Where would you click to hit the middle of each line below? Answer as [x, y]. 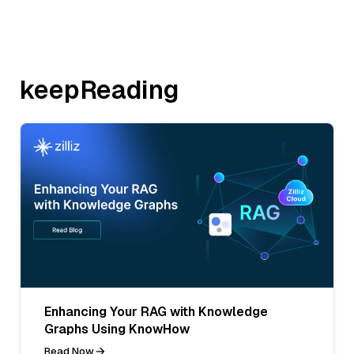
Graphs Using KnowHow [117, 329]
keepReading [100, 90]
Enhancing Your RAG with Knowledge [156, 311]
